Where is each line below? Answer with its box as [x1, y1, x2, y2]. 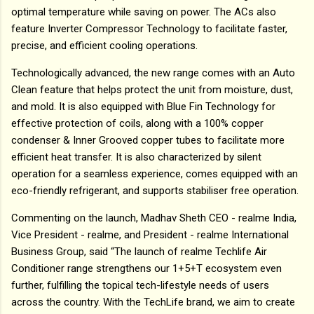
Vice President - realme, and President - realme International [11, 228, 289, 241]
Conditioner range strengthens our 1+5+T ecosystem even [11, 261, 282, 275]
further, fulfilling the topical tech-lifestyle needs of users [11, 278, 269, 292]
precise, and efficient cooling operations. [11, 39, 200, 52]
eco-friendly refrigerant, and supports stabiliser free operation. [11, 184, 301, 197]
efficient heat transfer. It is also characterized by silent [11, 150, 261, 163]
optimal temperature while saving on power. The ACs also [11, 5, 276, 18]
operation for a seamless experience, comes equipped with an [11, 167, 298, 180]
